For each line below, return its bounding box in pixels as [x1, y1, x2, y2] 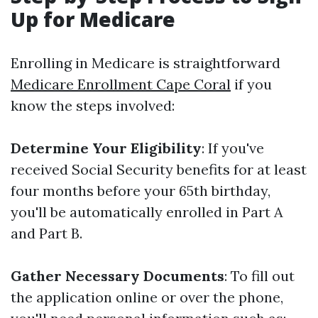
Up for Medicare [11, 6, 175, 33]
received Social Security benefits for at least [11, 160, 307, 178]
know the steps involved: [11, 97, 175, 114]
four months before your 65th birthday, [11, 182, 270, 199]
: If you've [202, 139, 264, 157]
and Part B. [11, 224, 82, 242]
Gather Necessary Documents [11, 267, 224, 285]
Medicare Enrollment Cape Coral [11, 75, 231, 93]
